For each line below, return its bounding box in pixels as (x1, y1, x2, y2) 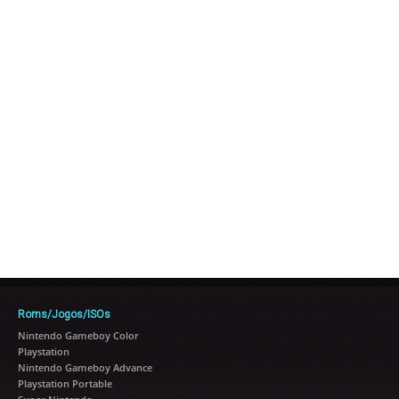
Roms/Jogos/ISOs (18, 308, 110, 321)
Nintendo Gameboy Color (18, 329, 139, 342)
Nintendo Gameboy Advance (18, 361, 152, 374)
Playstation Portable (18, 377, 112, 390)
